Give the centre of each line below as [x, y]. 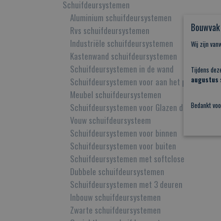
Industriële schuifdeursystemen [122, 43]
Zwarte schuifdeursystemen [115, 210]
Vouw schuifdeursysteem [110, 120]
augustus [205, 79]
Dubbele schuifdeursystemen [117, 171]
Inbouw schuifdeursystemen [115, 197]
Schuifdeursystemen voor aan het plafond [138, 82]
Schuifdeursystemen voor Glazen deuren [136, 107]
